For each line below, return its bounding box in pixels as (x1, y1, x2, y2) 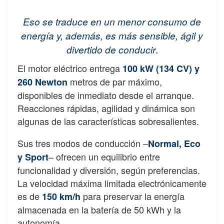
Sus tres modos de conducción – (17, 136, 148, 150)
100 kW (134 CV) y (122, 62, 199, 75)
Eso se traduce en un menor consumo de (23, 14, 201, 28)
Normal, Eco (148, 137, 200, 150)
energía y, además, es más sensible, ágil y (21, 28, 203, 42)
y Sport (17, 150, 48, 164)
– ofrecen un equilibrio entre (48, 150, 160, 163)
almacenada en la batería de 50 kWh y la (17, 203, 181, 216)
